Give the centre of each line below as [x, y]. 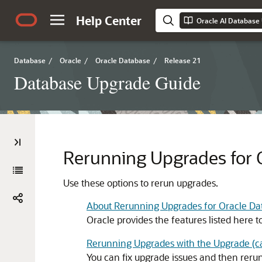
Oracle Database [123, 60]
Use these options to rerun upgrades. [141, 183]
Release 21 [182, 60]
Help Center [109, 20]
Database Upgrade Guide [107, 82]
